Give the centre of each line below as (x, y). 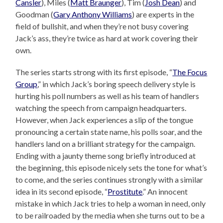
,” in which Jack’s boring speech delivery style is (117, 84)
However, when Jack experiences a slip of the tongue (105, 120)
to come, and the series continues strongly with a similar (110, 180)
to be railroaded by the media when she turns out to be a (110, 216)
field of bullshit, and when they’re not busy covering (102, 26)
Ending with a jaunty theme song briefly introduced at (106, 156)
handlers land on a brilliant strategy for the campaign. (106, 144)
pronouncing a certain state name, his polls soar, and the (109, 132)
